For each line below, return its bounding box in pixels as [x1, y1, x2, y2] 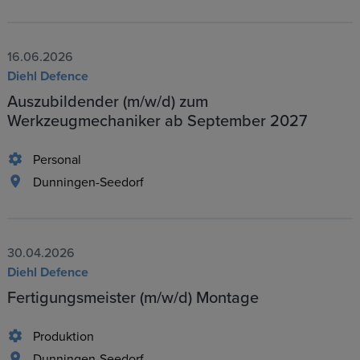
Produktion [32, 329, 94, 346]
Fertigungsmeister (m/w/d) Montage [6, 288, 259, 309]
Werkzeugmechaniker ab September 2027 [6, 112, 307, 132]
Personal [32, 152, 81, 169]
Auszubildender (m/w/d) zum [6, 92, 208, 112]
